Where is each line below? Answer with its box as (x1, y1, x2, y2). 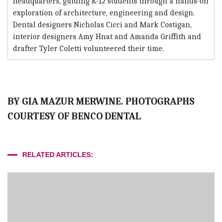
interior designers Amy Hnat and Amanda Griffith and (13, 32, 201, 42)
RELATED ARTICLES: (22, 151, 93, 159)
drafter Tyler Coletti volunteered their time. (13, 44, 164, 54)
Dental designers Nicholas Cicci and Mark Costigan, (13, 20, 192, 30)
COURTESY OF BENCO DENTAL (7, 111, 141, 122)
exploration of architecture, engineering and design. (13, 8, 195, 18)
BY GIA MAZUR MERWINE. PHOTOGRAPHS (7, 96, 194, 108)
